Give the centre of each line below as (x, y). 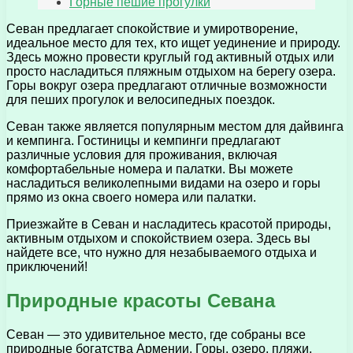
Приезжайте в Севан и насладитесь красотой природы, (169, 225)
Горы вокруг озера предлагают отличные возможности (167, 86)
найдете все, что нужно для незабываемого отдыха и (162, 253)
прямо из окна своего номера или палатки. (131, 198)
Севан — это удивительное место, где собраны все (156, 335)
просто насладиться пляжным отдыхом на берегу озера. (171, 72)
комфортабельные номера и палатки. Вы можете (150, 169)
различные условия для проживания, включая (142, 155)
